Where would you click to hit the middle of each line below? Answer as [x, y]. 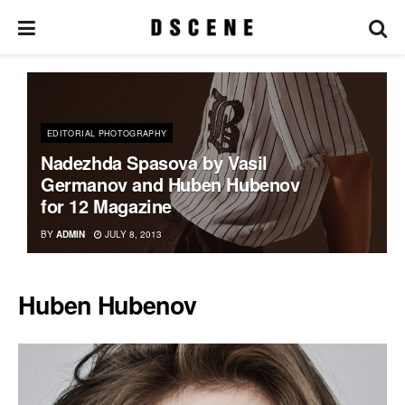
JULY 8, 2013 [132, 234]
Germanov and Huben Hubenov [170, 184]
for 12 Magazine [106, 206]
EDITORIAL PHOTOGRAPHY [107, 133]
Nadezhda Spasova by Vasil [155, 162]
